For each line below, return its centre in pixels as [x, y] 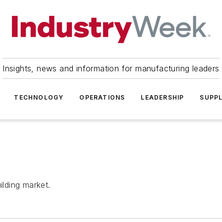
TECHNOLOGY [39, 97]
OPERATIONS [102, 97]
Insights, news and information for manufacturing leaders [111, 68]
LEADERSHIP [163, 97]
